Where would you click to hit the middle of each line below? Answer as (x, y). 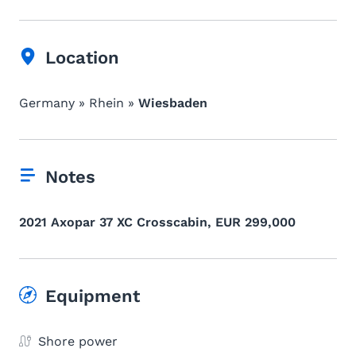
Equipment (93, 296)
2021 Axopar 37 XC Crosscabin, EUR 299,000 (157, 222)
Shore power (78, 341)
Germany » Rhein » (79, 103)
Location (82, 58)
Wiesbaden (173, 103)
